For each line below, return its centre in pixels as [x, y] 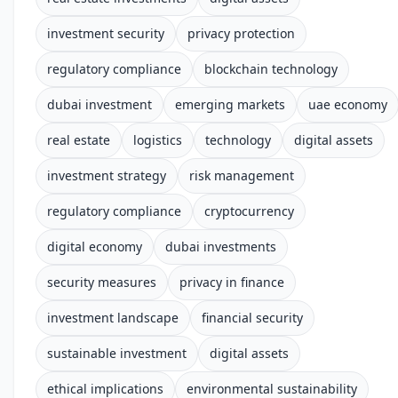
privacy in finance [232, 282]
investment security [106, 33]
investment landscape [113, 318]
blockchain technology [271, 69]
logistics [158, 140]
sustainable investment [117, 353]
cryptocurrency [249, 211]
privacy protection [241, 33]
